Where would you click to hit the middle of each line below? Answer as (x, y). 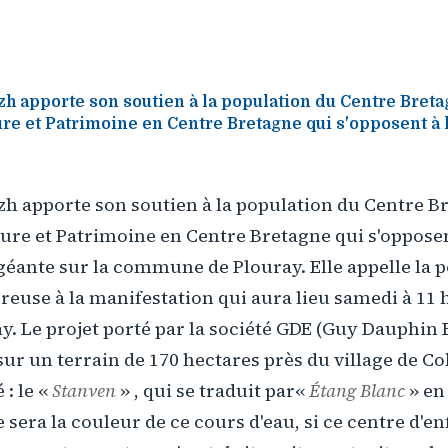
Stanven (84, 390)
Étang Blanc (357, 390)
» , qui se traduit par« (212, 390)
